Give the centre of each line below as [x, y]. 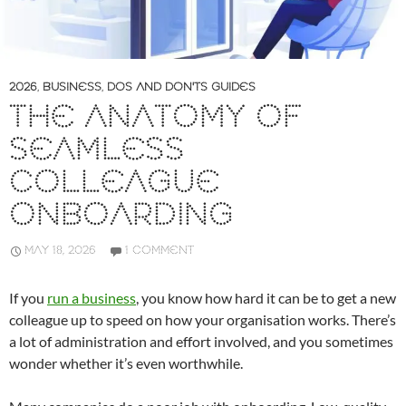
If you [28, 298]
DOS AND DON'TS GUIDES [181, 88]
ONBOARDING [121, 217]
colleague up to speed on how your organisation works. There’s [203, 320]
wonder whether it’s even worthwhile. [126, 363]
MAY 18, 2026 [60, 251]
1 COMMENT [159, 251]
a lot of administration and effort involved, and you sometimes [201, 342]
